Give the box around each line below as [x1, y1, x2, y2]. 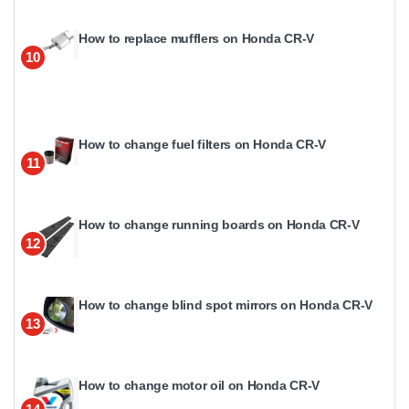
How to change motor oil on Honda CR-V [79, 378, 320, 393]
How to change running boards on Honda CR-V [79, 217, 360, 233]
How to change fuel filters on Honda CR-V [79, 137, 326, 152]
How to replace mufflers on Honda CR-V [79, 31, 315, 47]
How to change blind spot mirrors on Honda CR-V [79, 298, 372, 313]
